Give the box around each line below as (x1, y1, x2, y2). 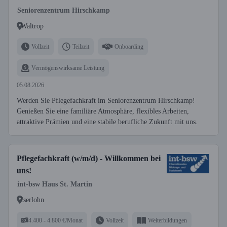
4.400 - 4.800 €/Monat (28, 216, 83, 224)
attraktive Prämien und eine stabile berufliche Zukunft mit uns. (17, 118, 198, 126)
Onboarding (115, 43, 143, 50)
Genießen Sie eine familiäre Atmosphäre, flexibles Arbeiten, (17, 107, 189, 115)
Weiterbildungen (148, 216, 187, 224)
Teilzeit (72, 43, 89, 50)
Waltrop (21, 22, 44, 30)
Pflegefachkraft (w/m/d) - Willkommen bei (17, 154, 161, 163)
